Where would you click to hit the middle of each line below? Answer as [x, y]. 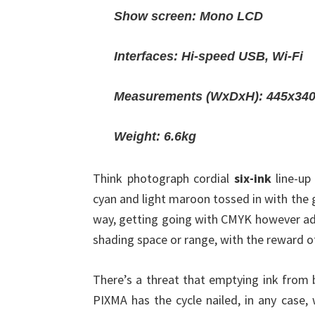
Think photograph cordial [163, 178]
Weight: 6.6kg [155, 136]
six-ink [252, 178]
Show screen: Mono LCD [188, 16]
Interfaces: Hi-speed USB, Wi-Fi [208, 56]
